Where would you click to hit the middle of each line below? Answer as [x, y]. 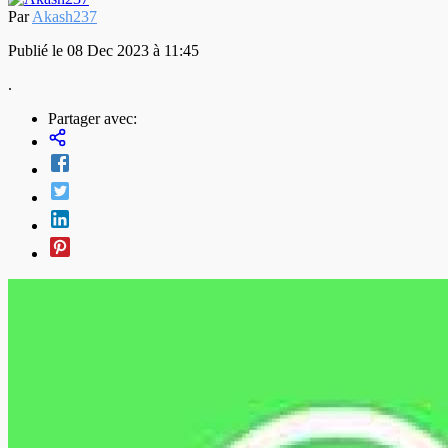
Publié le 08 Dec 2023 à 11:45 [103, 50]
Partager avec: [92, 118]
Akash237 [64, 16]
